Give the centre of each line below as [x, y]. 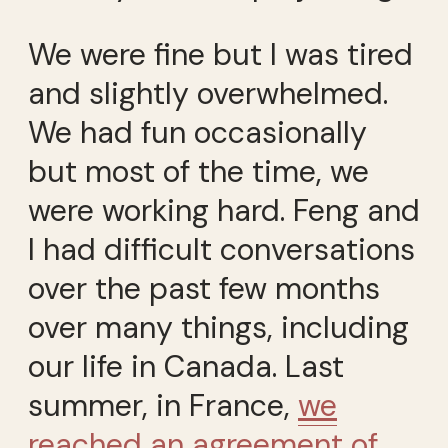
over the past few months [204, 288]
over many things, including [218, 327]
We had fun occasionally [197, 132]
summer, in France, [163, 405]
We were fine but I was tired [220, 54]
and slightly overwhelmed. [208, 93]
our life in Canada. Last [186, 366]
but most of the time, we [198, 171]
